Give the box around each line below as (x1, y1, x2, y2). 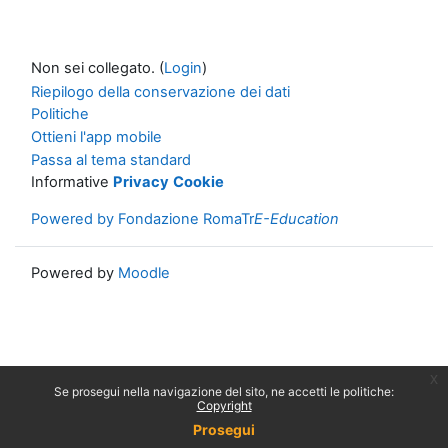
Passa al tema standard (31, 150, 191, 169)
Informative (31, 173, 113, 192)
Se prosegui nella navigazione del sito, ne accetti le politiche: (54, 384, 394, 399)
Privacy (113, 173, 169, 192)
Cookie (173, 173, 224, 192)
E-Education (254, 210, 339, 229)
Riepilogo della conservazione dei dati (31, 82, 290, 101)
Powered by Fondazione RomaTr (31, 210, 254, 229)
